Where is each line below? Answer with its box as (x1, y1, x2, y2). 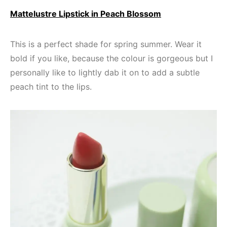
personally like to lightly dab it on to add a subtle (10, 67, 200, 78)
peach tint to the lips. (10, 82, 92, 92)
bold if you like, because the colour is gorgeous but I (10, 53, 213, 64)
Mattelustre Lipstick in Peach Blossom (10, 9, 161, 19)
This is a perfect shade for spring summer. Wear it (10, 39, 202, 50)
